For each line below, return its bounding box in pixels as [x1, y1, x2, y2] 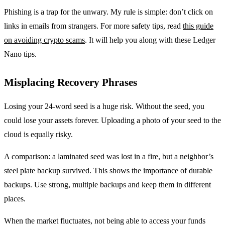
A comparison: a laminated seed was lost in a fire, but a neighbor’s [4, 152, 213, 161]
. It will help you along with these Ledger [85, 35, 215, 44]
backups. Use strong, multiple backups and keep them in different [4, 180, 211, 189]
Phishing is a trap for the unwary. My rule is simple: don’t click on [4, 7, 213, 16]
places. [4, 194, 26, 203]
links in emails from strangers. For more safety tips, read [4, 21, 183, 30]
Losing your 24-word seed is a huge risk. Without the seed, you [4, 101, 204, 110]
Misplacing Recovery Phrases [4, 76, 137, 88]
